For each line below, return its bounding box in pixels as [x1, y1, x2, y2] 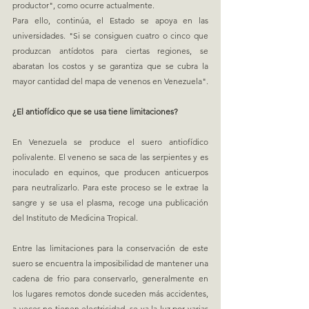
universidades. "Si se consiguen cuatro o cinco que [12, 30, 208, 41]
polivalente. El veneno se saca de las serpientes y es [12, 151, 208, 162]
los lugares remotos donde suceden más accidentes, [12, 288, 208, 299]
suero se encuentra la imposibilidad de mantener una [12, 257, 208, 268]
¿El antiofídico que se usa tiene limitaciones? [12, 106, 178, 117]
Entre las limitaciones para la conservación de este [12, 242, 208, 253]
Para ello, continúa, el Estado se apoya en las [12, 14, 208, 26]
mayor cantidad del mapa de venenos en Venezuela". [12, 75, 208, 86]
